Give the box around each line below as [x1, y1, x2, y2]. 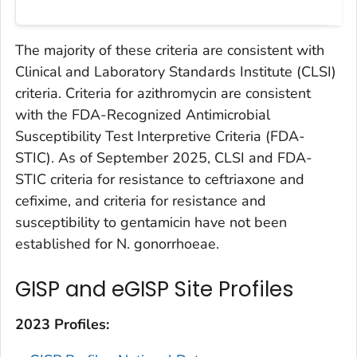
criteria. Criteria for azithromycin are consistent [15, 84, 311, 104]
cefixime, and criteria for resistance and [15, 191, 266, 211]
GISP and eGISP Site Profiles [15, 275, 294, 304]
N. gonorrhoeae [112, 234, 216, 254]
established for [15, 234, 112, 254]
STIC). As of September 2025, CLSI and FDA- [15, 148, 312, 168]
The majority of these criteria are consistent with [15, 41, 324, 61]
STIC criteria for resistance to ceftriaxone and [15, 170, 304, 190]
